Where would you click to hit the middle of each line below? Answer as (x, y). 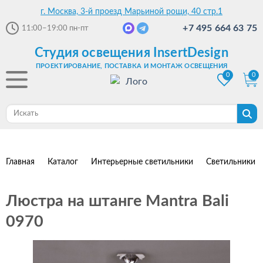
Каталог (63, 162)
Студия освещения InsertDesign (131, 53)
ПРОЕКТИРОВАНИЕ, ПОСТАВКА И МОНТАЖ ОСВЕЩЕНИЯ (131, 66)
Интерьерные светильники (142, 162)
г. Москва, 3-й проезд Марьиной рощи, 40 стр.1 (131, 12)
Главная (20, 162)
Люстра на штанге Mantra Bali (117, 201)
